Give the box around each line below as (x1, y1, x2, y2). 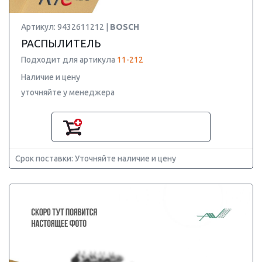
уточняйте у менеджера (21, 88, 115, 97)
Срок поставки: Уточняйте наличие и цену (15, 154, 176, 163)
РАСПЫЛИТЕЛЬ (21, 37, 101, 49)
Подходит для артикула (21, 55, 117, 64)
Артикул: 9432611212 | (21, 22, 110, 32)
